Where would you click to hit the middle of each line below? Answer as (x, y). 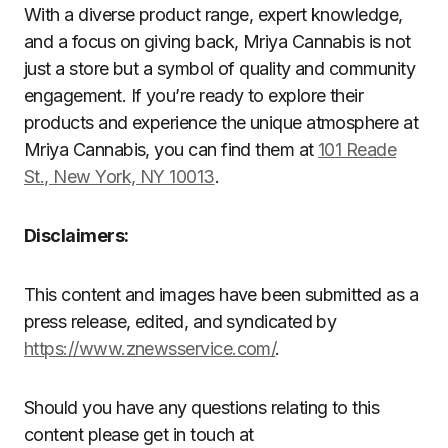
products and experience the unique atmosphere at (221, 122)
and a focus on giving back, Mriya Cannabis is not (217, 41)
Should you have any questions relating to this (202, 407)
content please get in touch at (139, 434)
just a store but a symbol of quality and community (219, 68)
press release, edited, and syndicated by (180, 321)
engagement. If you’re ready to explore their (194, 95)
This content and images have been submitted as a (221, 294)
